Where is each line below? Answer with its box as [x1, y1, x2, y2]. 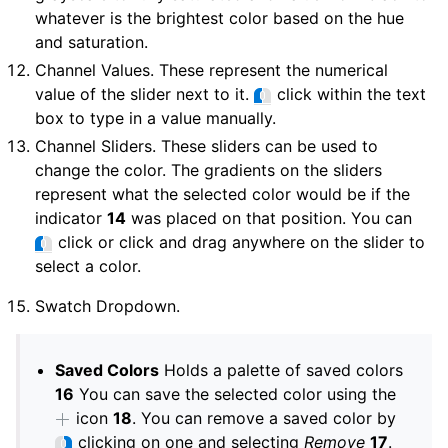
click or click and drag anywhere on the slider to [53, 232, 426, 252]
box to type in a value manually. [35, 108, 277, 128]
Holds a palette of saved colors [159, 360, 404, 380]
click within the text [272, 84, 427, 104]
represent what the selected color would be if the [35, 184, 411, 204]
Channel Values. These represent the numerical [35, 60, 389, 80]
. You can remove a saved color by [132, 408, 397, 428]
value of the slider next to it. [35, 84, 255, 104]
